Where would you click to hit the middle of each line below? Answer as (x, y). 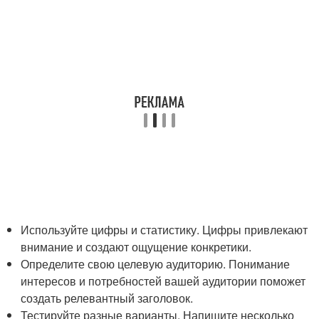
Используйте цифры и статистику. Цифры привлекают (164, 230)
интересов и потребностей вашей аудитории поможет (163, 281)
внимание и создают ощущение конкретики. (136, 247)
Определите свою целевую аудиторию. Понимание (156, 264)
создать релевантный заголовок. (107, 298)
